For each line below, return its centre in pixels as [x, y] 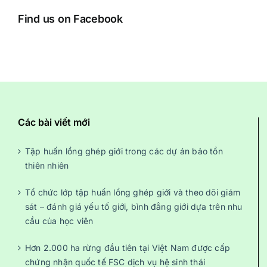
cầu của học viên [59, 221]
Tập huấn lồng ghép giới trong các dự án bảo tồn [124, 151]
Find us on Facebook [70, 18]
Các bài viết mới [54, 122]
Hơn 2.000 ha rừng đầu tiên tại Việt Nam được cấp [128, 247]
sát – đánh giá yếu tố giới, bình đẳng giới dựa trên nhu [134, 206]
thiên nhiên [47, 165]
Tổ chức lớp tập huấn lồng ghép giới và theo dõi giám [133, 192]
